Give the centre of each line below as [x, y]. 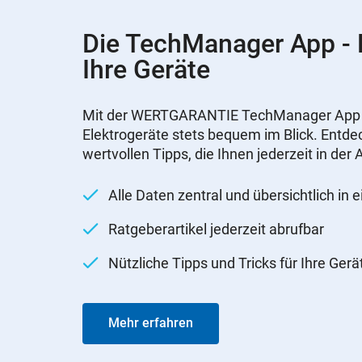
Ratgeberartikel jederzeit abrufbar [216, 229]
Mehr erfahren [151, 322]
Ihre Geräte [149, 69]
